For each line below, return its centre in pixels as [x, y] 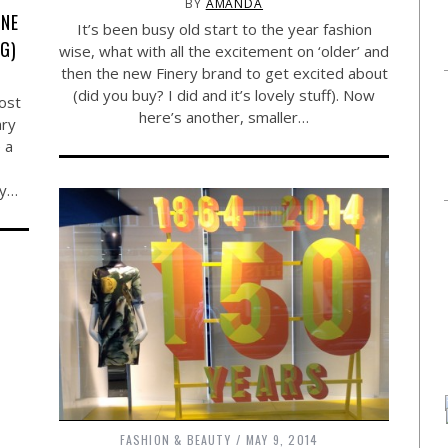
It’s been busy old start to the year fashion [224, 28]
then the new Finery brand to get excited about [224, 72]
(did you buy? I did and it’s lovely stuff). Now [224, 94]
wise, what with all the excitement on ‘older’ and [224, 50]
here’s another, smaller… [224, 116]
